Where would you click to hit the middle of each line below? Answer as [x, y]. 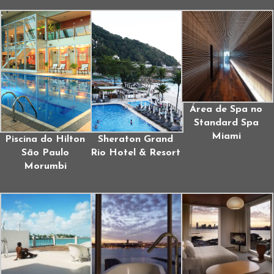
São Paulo [45, 153]
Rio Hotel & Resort [136, 153]
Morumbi [45, 166]
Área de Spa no [226, 109]
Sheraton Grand [136, 139]
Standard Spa [226, 123]
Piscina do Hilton [45, 139]
